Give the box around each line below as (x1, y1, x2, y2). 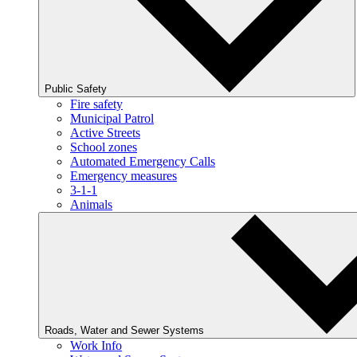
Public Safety (45, 83, 110, 95)
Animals (70, 198, 112, 211)
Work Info (70, 339, 122, 352)
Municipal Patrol (70, 112, 154, 125)
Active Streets (70, 126, 140, 139)
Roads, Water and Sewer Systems (45, 324, 207, 336)
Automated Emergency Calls (70, 155, 215, 168)
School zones (70, 140, 137, 154)
